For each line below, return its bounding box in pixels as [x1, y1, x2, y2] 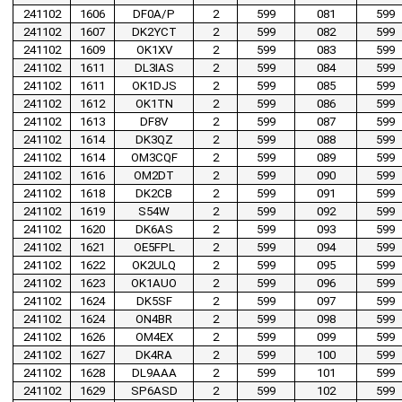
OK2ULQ [132, 258, 176, 273]
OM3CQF [130, 151, 178, 165]
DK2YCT [131, 25, 177, 39]
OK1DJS [131, 79, 177, 93]
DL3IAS [134, 61, 174, 75]
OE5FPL [133, 240, 175, 255]
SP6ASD [130, 384, 178, 398]
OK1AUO [131, 276, 177, 291]
